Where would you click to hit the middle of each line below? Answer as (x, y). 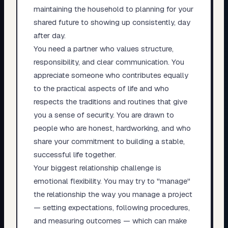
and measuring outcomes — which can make (110, 220)
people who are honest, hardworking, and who (112, 128)
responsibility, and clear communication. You (109, 62)
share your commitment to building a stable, (109, 141)
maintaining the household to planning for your (113, 9)
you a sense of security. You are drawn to (104, 115)
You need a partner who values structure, (103, 48)
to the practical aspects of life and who (101, 88)
